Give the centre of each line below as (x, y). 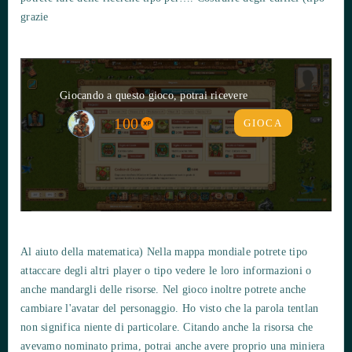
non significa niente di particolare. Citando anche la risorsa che (167, 327)
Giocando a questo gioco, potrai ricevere (154, 95)
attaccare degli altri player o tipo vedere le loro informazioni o (166, 270)
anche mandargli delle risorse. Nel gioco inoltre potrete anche (163, 289)
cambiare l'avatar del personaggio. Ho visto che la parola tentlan (170, 308)
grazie (35, 16)
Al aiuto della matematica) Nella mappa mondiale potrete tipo (164, 251)
